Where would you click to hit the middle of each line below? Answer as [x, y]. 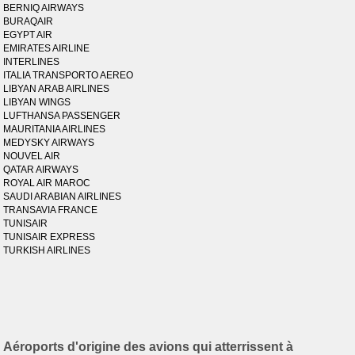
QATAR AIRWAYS [41, 170]
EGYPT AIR [28, 35]
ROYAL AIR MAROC [47, 183]
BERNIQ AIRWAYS [44, 8]
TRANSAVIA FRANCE [51, 210]
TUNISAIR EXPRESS [50, 237]
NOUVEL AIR [32, 156]
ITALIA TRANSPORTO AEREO [69, 75]
